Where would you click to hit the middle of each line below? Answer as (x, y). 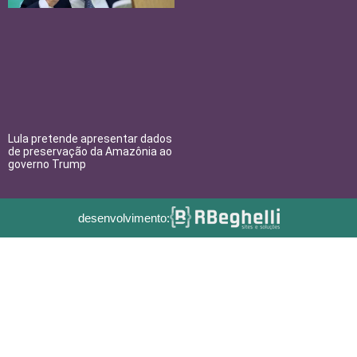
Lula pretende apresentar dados (90, 139)
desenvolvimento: (124, 218)
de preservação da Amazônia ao (90, 152)
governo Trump (47, 165)
